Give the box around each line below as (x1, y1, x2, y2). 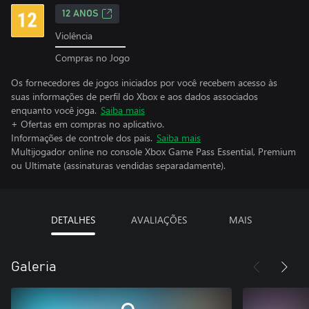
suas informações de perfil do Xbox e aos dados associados (11, 89, 258, 103)
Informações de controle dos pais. (11, 130, 152, 144)
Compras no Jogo (55, 50, 130, 64)
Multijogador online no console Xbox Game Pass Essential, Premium (11, 144, 296, 158)
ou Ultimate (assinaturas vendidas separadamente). (11, 158, 226, 172)
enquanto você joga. (11, 103, 97, 117)
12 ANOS (62, 9, 99, 19)
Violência (55, 29, 92, 42)
